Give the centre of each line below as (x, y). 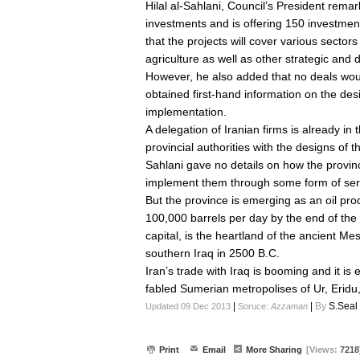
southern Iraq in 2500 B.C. (213, 253)
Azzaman (289, 306)
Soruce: (254, 306)
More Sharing (274, 350)
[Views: (323, 350)
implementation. (186, 112)
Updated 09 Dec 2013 (188, 306)
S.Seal (343, 306)
